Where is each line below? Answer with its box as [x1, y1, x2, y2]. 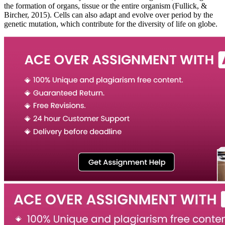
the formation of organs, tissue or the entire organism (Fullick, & [4, 1, 207, 10]
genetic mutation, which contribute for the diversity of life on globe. [4, 19, 217, 28]
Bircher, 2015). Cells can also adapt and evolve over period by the [4, 10, 213, 19]
